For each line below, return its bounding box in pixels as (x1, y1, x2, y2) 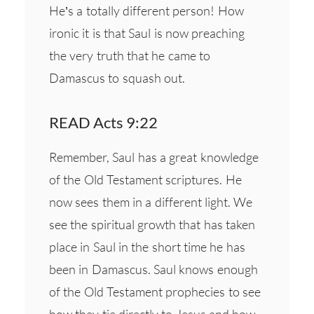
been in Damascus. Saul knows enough (49, 261, 258, 277)
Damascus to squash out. (49, 69, 185, 86)
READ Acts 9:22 (49, 112, 158, 132)
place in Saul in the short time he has (49, 238, 245, 254)
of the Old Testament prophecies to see (49, 283, 261, 299)
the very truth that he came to (49, 47, 210, 63)
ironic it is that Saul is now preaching (49, 25, 245, 41)
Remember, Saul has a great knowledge (49, 149, 259, 165)
